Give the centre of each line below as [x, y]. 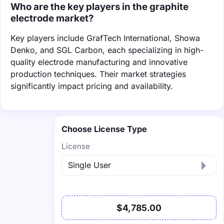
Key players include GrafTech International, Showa [105, 38]
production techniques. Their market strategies [98, 74]
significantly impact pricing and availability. [92, 86]
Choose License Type [104, 129]
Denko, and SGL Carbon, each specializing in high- [107, 50]
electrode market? [52, 18]
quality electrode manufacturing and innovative [99, 62]
